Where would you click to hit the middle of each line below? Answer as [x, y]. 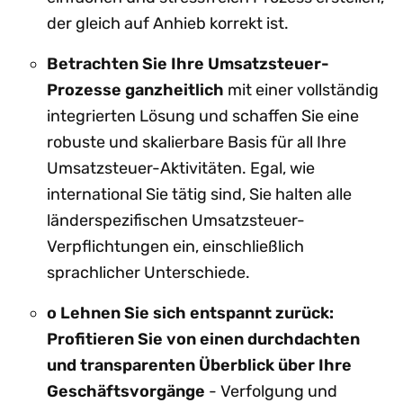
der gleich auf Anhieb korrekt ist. [168, 24]
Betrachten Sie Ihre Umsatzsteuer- [188, 64]
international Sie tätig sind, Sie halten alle [199, 195]
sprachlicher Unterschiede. [148, 273]
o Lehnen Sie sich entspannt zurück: [190, 313]
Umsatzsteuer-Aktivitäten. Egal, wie [181, 169]
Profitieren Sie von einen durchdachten [203, 340]
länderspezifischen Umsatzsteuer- [176, 221]
